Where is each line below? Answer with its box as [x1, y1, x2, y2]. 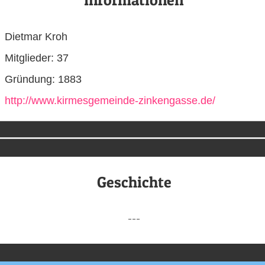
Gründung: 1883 [5, 73, 82, 86]
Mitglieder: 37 [5, 52, 69, 64]
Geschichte [96, 172, 172, 191]
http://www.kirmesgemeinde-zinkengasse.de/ [5, 95, 215, 107]
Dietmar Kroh [5, 31, 67, 43]
